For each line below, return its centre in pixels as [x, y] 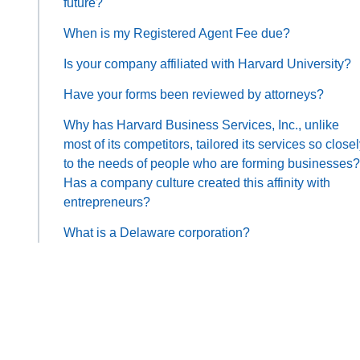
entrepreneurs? [107, 202]
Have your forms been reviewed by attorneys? [194, 94]
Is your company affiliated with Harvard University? [207, 63]
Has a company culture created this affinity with [197, 182]
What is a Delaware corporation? [157, 232]
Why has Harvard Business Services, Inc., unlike [201, 125]
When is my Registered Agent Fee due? [177, 33]
